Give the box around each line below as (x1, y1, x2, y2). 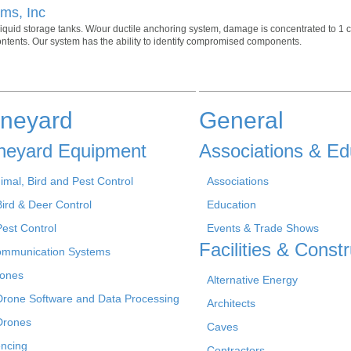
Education (207, 197, 256, 211)
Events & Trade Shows (207, 221, 319, 234)
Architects (207, 296, 255, 309)
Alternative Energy (207, 273, 298, 286)
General (199, 107, 284, 133)
